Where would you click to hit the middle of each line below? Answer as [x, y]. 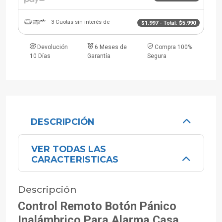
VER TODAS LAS [68, 149]
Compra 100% [173, 47]
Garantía [99, 56]
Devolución [53, 47]
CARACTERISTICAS [75, 160]
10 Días [40, 56]
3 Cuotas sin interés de [80, 22]
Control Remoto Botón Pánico [97, 206]
